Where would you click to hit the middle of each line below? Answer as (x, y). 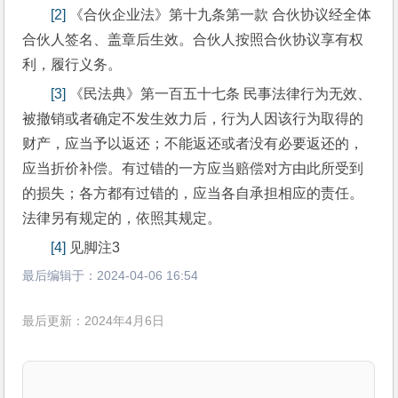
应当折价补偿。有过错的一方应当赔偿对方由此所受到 (193, 168)
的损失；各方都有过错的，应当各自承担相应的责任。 (193, 193)
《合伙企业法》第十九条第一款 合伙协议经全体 (219, 14)
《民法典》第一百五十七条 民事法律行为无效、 (219, 93)
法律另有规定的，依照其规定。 (122, 218)
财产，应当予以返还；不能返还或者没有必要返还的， (193, 143)
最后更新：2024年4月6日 (94, 321)
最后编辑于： (60, 275)
